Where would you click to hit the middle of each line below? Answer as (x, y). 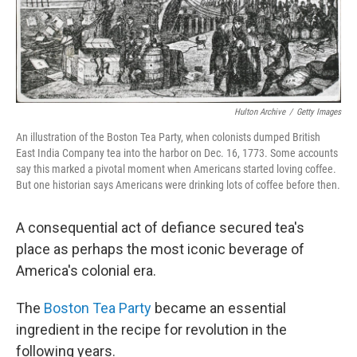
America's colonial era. (86, 270)
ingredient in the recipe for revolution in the (151, 329)
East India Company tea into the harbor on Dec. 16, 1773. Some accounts (177, 153)
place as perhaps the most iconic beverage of (160, 249)
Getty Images (319, 112)
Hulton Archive (260, 112)
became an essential (219, 308)
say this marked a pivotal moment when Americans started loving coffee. (176, 169)
